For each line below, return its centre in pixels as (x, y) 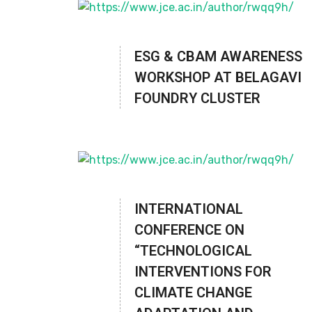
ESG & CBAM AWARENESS (218, 57)
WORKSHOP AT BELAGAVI (218, 78)
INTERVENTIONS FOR (203, 272)
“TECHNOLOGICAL (193, 251)
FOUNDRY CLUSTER (197, 99)
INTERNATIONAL (189, 209)
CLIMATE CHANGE (193, 293)
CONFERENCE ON (189, 230)
